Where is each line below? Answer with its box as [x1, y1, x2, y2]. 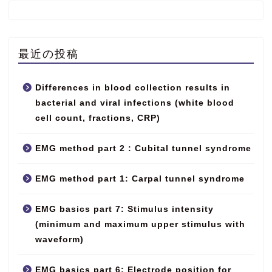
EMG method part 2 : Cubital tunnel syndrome [35, 144, 251, 154]
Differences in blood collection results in [35, 83, 230, 93]
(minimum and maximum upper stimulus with [35, 220, 245, 229]
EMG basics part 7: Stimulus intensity [35, 205, 214, 214]
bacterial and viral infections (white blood [35, 98, 234, 108]
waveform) [35, 235, 84, 245]
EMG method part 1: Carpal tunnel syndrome [35, 174, 245, 184]
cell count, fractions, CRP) [35, 114, 160, 123]
